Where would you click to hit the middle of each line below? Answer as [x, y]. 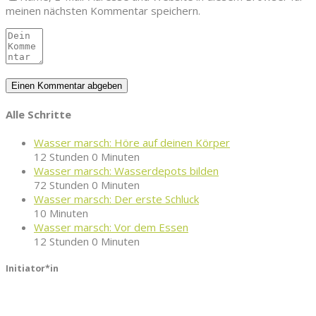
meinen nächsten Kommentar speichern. [103, 10]
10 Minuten [61, 213]
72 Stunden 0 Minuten [87, 184]
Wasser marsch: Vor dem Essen [111, 227]
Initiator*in [32, 269]
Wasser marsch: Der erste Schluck [116, 199]
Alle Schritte [38, 114]
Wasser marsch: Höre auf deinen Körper [132, 142]
